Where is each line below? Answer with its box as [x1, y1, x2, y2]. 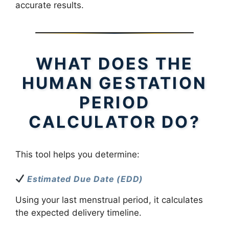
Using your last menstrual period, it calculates [15, 194, 203, 205]
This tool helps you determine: [15, 149, 140, 159]
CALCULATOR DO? [29, 112, 200, 132]
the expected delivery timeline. [15, 207, 142, 218]
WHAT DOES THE [35, 54, 194, 74]
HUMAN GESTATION [21, 73, 207, 93]
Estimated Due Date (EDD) [27, 173, 144, 184]
